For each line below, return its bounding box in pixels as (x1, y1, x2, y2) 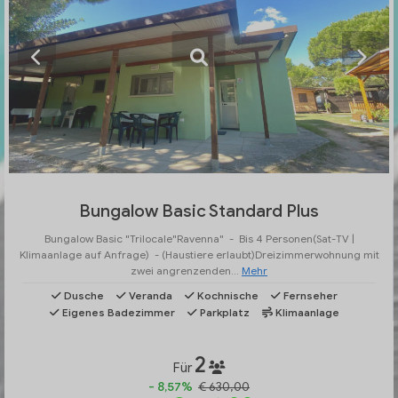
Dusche (61, 289, 104, 303)
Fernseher (281, 289, 338, 303)
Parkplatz (197, 306, 250, 320)
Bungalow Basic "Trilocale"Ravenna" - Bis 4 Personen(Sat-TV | (44, 232, 354, 246)
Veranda (126, 289, 172, 303)
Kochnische (195, 289, 259, 303)
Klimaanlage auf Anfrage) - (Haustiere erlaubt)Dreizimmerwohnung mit (19, 248, 379, 262)
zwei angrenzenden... (131, 264, 242, 278)
